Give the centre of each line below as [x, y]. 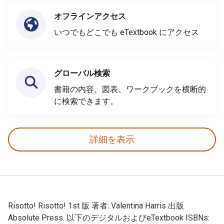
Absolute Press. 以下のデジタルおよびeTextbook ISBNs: [109, 217]
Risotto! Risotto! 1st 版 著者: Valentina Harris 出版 [96, 205]
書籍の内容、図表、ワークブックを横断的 [130, 89]
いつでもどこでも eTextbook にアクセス [126, 32]
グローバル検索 [82, 73]
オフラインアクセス [90, 16]
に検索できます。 [86, 101]
